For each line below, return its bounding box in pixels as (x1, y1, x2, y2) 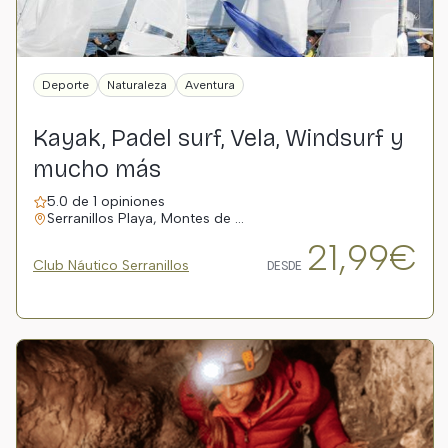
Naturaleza (107, 78, 167, 92)
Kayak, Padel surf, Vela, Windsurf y (33, 124, 404, 152)
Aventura (185, 78, 235, 92)
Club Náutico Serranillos (33, 257, 189, 274)
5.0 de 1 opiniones (47, 193, 165, 210)
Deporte (42, 78, 89, 92)
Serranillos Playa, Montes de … (47, 210, 244, 227)
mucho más (33, 155, 161, 183)
